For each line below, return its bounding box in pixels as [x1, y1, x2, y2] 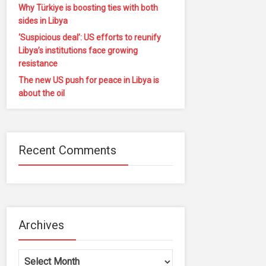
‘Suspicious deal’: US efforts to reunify [18, 32, 161, 42]
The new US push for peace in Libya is [18, 75, 159, 85]
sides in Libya [18, 15, 68, 26]
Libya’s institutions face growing [18, 45, 138, 55]
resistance [18, 58, 58, 68]
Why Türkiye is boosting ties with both [18, 2, 158, 12]
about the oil [18, 88, 65, 98]
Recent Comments [18, 142, 116, 157]
